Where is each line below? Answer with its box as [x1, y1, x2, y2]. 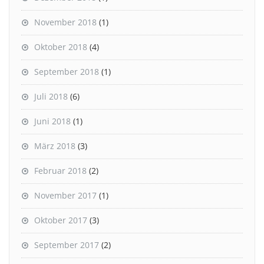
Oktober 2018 [34, 41, 87, 53]
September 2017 [34, 239, 99, 251]
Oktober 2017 [34, 214, 87, 226]
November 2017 [34, 190, 97, 202]
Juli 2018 [34, 91, 68, 103]
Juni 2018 [34, 115, 71, 127]
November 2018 [34, 16, 97, 28]
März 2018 [34, 140, 75, 152]
